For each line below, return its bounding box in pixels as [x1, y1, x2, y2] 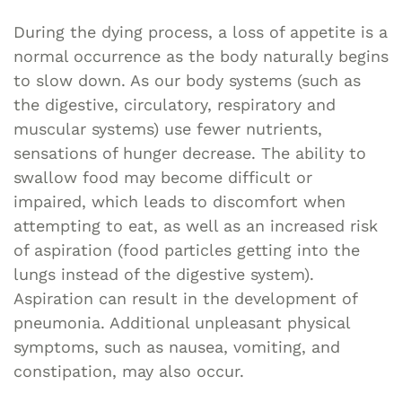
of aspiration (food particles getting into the [13, 240, 360, 259]
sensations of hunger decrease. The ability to [13, 143, 366, 162]
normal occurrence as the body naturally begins [13, 46, 389, 66]
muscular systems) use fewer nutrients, [13, 118, 322, 138]
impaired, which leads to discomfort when [13, 191, 345, 211]
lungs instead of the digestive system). [13, 264, 314, 284]
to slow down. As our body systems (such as [13, 70, 361, 90]
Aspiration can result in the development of [13, 288, 357, 308]
